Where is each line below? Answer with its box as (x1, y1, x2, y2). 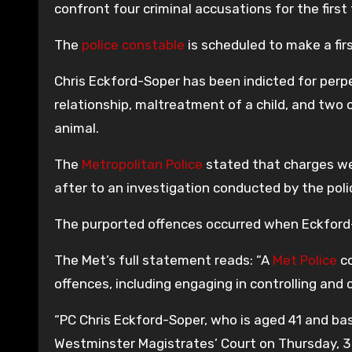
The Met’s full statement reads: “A (54, 251, 273, 268)
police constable (82, 36, 185, 53)
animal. (54, 119, 99, 136)
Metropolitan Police (82, 156, 203, 172)
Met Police (273, 251, 337, 268)
